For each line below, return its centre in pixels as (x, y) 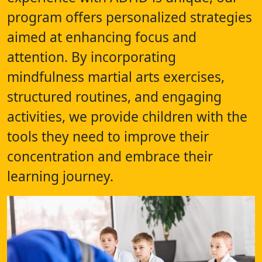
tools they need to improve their (108, 136)
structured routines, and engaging (114, 96)
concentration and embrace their (110, 156)
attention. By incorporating (92, 57)
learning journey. (60, 176)
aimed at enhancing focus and (102, 37)
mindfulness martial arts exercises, (116, 77)
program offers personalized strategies (130, 17)
